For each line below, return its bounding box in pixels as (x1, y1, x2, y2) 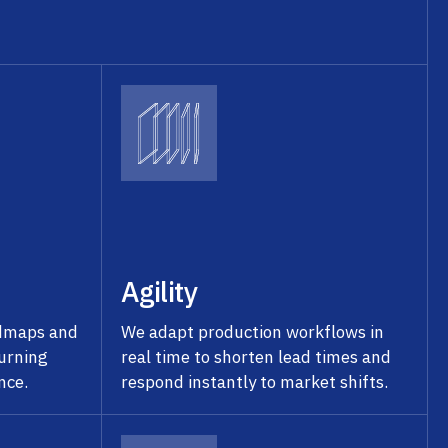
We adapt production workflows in (121, 320, 385, 343)
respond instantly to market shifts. (121, 370, 389, 393)
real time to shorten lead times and (121, 345, 392, 368)
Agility (121, 272, 198, 310)
